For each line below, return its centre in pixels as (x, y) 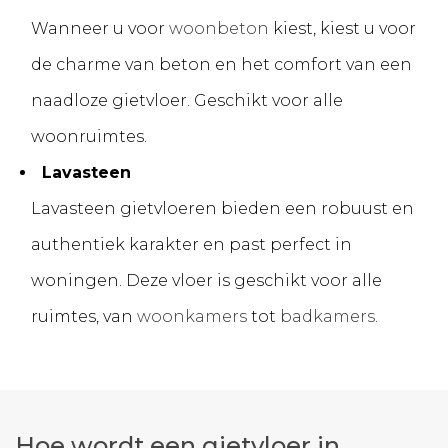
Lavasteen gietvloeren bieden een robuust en (222, 209)
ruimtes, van (84, 317)
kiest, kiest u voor (342, 29)
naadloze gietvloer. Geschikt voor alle (187, 101)
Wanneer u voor (100, 29)
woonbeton (219, 29)
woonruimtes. (89, 137)
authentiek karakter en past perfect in (191, 245)
